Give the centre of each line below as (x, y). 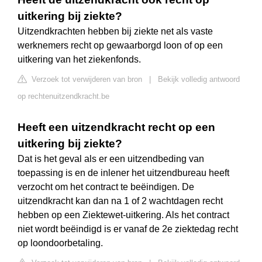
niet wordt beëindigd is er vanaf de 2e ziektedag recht (128, 229)
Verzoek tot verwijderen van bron (86, 80)
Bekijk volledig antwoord (199, 80)
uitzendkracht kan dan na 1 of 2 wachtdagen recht (120, 201)
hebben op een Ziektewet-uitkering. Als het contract (123, 215)
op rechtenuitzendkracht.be (63, 96)
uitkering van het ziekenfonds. (79, 60)
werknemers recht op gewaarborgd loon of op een (120, 46)
